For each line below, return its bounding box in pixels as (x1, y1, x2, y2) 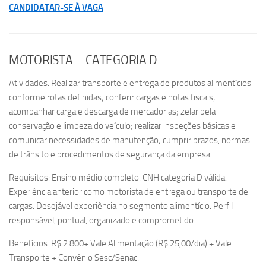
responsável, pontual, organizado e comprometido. (9, 214, 195, 226)
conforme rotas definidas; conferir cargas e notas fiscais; (9, 91, 216, 103)
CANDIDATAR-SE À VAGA (9, 2, 103, 13)
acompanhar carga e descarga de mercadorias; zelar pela (9, 106, 216, 117)
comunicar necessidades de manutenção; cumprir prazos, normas (9, 134, 250, 145)
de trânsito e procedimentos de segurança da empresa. (9, 148, 212, 160)
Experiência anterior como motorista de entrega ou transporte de (9, 186, 248, 197)
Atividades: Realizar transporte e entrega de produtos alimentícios (9, 77, 251, 88)
